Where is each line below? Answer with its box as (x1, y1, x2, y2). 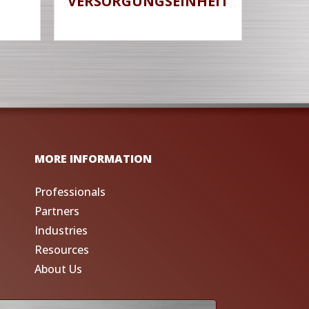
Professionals (34, 183, 106, 199)
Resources (34, 241, 89, 257)
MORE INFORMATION (34, 150, 152, 166)
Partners (34, 203, 79, 219)
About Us (34, 261, 82, 277)
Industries (34, 222, 88, 238)
